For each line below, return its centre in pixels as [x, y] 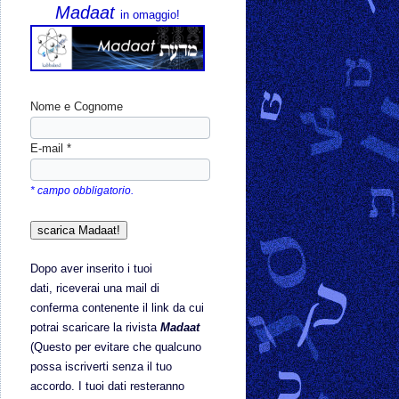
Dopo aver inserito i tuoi [91, 269]
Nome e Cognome [77, 106]
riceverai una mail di [108, 289]
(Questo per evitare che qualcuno [116, 347]
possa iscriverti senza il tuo [101, 367]
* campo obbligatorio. [82, 191]
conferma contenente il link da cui [117, 308]
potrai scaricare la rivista [95, 328]
